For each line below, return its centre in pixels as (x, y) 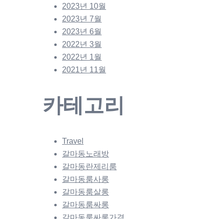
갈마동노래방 (86, 153)
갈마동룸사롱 (86, 179)
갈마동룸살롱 (86, 192)
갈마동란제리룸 (89, 166)
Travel (73, 141)
